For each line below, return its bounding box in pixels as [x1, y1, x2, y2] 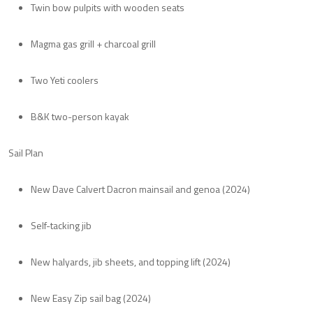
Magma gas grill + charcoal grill [31, 36, 156, 51]
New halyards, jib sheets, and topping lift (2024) [31, 254, 231, 269]
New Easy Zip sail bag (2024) [31, 290, 151, 305]
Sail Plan [8, 145, 43, 160]
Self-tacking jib [31, 217, 92, 233]
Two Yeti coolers [31, 72, 99, 87]
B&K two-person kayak [31, 108, 129, 124]
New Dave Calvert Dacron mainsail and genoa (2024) [31, 181, 250, 196]
